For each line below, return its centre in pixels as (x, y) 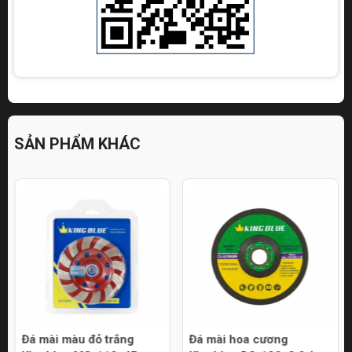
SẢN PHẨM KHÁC (77, 144)
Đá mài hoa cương (238, 339)
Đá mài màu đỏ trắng (77, 339)
